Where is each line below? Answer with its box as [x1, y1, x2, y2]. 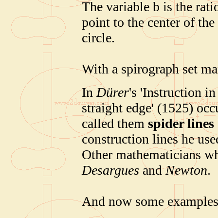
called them [82, 115, 148, 131]
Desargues [82, 162, 139, 178]
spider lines [148, 115, 214, 131]
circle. [82, 30, 115, 45]
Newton [165, 162, 207, 178]
